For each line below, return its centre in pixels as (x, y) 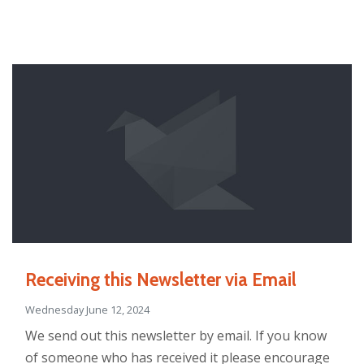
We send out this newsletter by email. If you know (176, 335)
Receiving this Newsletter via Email (161, 279)
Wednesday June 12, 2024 (87, 309)
